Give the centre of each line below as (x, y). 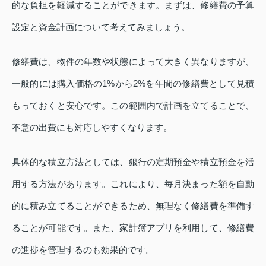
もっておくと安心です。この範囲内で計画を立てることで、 (133, 105)
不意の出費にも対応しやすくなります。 (92, 127)
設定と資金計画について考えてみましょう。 (101, 27)
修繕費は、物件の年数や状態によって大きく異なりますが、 (133, 61)
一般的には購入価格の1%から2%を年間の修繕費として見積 (133, 83)
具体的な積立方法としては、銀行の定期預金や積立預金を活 (133, 161)
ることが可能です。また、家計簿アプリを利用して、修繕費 (133, 227)
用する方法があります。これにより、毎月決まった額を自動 (133, 183)
